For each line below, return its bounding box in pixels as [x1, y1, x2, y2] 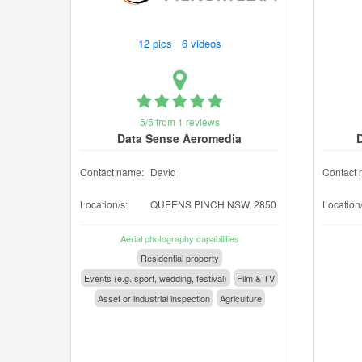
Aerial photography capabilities [120, 232, 239, 245]
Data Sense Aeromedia [117, 130, 242, 146]
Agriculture [219, 292, 262, 305]
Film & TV [237, 271, 275, 284]
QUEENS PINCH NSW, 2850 [150, 197, 276, 211]
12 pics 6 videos [134, 36, 228, 51]
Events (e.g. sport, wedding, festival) [84, 271, 227, 284]
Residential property [140, 251, 219, 264]
